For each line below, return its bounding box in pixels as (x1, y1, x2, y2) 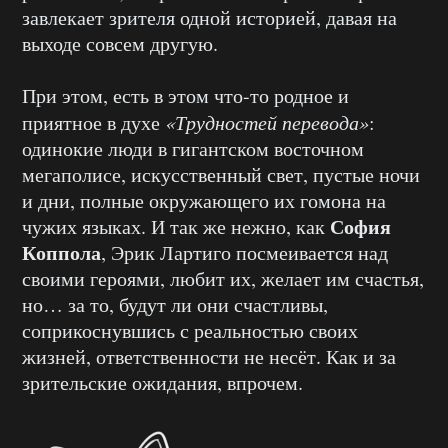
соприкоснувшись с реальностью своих (22, 316, 358, 344)
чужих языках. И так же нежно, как (22, 212, 330, 240)
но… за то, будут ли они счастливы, (22, 290, 328, 318)
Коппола (22, 237, 101, 267)
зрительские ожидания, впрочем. (22, 368, 303, 396)
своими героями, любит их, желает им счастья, (22, 264, 424, 292)
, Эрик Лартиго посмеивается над (101, 238, 388, 266)
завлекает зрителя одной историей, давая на (22, 3, 397, 31)
